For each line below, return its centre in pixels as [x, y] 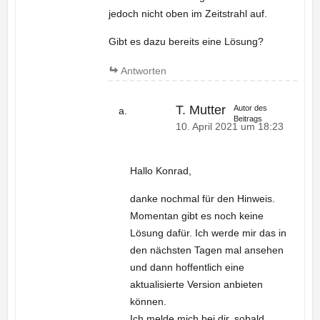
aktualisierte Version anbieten [196, 284]
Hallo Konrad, [160, 170]
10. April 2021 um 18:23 [229, 126]
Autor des [251, 107]
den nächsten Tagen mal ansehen [206, 250]
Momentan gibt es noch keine [196, 215]
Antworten [143, 71]
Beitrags [248, 118]
